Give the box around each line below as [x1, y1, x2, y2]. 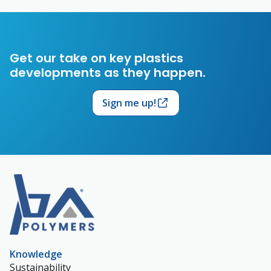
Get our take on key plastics [10, 49, 183, 67]
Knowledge [10, 247, 62, 261]
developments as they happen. [10, 64, 206, 81]
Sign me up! [102, 96, 156, 109]
